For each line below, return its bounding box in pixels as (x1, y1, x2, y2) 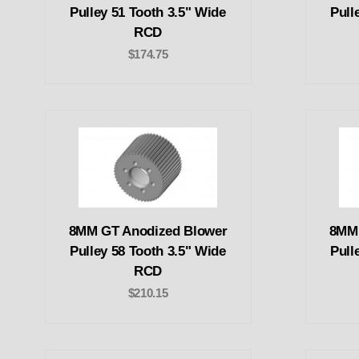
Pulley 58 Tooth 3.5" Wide (70, 244, 226, 260)
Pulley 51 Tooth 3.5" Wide (70, 4, 226, 20)
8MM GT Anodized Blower (68, 224, 228, 240)
